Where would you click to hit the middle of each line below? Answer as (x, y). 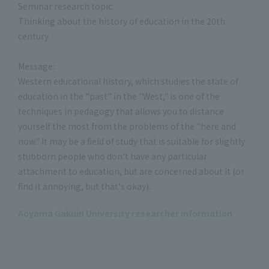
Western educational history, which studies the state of (128, 81)
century (33, 36)
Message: (36, 66)
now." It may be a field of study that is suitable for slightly (131, 141)
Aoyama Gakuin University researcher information (125, 213)
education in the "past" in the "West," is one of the (119, 96)
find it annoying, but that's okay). (84, 186)
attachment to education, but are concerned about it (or (131, 171)
